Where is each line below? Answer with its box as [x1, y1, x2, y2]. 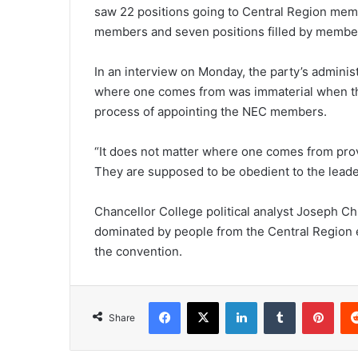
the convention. [94, 244, 182, 260]
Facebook [180, 295, 229, 308]
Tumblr [295, 295, 328, 308]
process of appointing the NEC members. [94, 104, 327, 120]
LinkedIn [257, 295, 298, 308]
